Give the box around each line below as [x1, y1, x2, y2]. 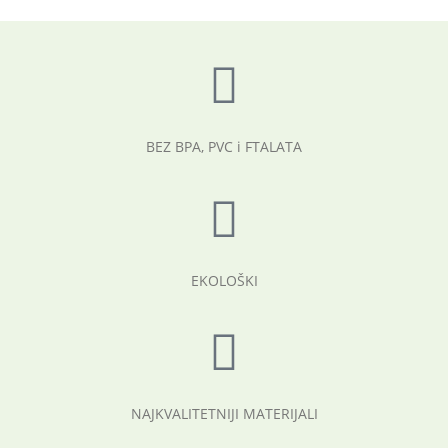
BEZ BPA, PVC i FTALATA [146, 137, 302, 157]
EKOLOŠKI [190, 270, 258, 290]
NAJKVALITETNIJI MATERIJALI [130, 403, 318, 423]
